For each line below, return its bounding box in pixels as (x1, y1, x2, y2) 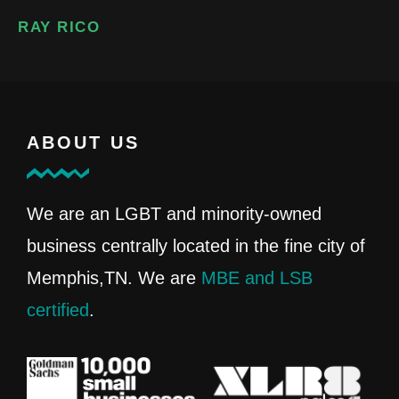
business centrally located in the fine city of (27, 235, 365, 256)
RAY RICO (18, 18, 100, 36)
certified (27, 299, 89, 320)
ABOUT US (27, 132, 140, 152)
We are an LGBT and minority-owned (27, 203, 322, 224)
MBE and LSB (201, 267, 313, 288)
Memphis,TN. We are (27, 267, 201, 288)
